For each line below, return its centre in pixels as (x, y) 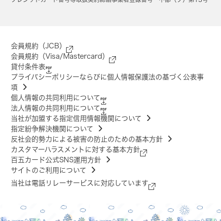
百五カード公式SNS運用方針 (56, 160)
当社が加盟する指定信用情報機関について (76, 118)
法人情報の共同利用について (56, 108)
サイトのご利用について (49, 170)
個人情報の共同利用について (56, 97)
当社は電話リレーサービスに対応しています (80, 183)
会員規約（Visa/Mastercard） (60, 56)
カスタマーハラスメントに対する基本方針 (76, 149)
